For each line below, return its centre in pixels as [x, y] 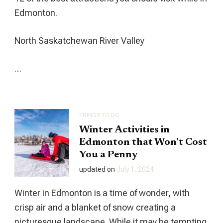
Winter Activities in [124, 130]
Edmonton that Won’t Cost [143, 143]
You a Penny [108, 155]
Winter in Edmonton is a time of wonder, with [102, 193]
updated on [98, 169]
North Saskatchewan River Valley [79, 40]
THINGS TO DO [99, 115]
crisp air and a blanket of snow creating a [95, 208]
